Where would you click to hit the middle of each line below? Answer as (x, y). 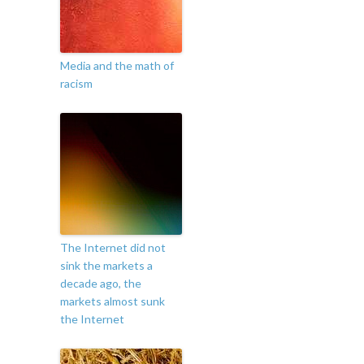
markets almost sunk (113, 301)
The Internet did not (113, 248)
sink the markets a (106, 266)
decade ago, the (101, 284)
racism (76, 84)
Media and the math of (117, 66)
